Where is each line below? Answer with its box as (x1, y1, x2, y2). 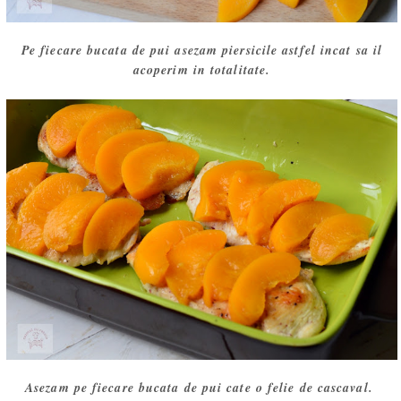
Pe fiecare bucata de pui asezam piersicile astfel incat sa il (21, 40, 383, 59)
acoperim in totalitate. (132, 60, 271, 79)
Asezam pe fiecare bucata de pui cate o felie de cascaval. (25, 378, 379, 397)
